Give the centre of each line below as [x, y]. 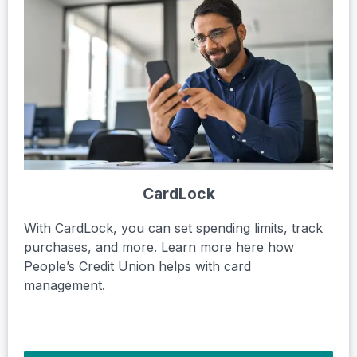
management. [65, 285]
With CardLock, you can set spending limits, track [173, 228]
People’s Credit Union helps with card [137, 266]
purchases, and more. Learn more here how [159, 247]
